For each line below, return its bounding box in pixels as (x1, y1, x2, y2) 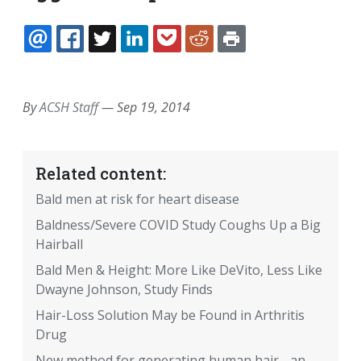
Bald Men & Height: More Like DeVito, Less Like (35, 261, 322, 280)
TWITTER (133, 50, 181, 66)
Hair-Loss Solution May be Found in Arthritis (35, 306, 305, 325)
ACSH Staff (39, 98, 98, 117)
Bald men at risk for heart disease (35, 190, 239, 209)
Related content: (35, 163, 166, 185)
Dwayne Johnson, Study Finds (35, 280, 213, 299)
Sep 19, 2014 (117, 98, 190, 117)
